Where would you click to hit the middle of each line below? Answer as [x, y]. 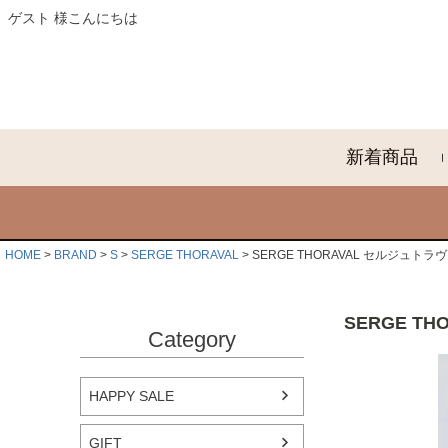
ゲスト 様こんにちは [73, 18]
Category [192, 340]
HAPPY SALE [131, 395]
